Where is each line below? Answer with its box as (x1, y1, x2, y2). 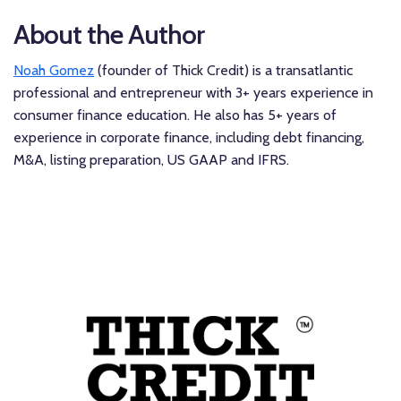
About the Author (13, 18, 204, 52)
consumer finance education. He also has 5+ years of (13, 107, 337, 124)
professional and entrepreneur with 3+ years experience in (13, 84, 373, 102)
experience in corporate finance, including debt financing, (13, 129, 364, 147)
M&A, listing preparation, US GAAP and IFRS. (13, 151, 289, 169)
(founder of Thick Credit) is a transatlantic (94, 62, 353, 80)
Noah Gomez (13, 62, 94, 80)
